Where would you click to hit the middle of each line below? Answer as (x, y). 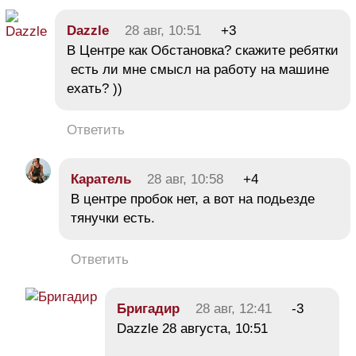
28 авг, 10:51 (163, 31)
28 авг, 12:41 (234, 309)
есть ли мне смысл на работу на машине (198, 70)
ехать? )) (97, 89)
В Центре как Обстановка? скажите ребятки (203, 51)
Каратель (101, 180)
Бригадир (148, 309)
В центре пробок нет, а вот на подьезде (193, 199)
